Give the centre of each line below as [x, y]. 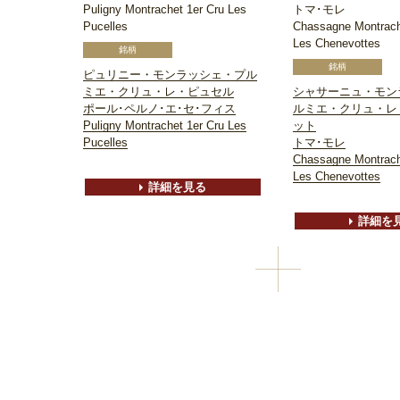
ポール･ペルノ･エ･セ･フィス [159, 109]
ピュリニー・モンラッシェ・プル [170, 75]
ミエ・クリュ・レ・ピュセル [158, 92]
